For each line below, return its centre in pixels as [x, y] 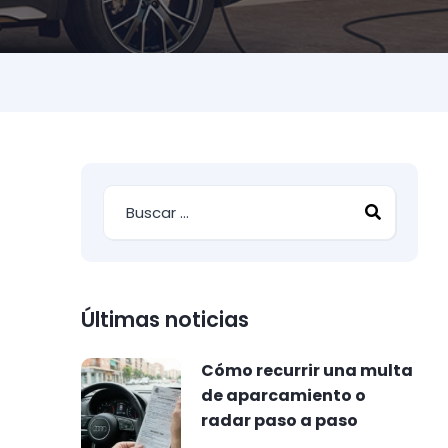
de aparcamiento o [284, 395]
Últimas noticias [165, 319]
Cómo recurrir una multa [307, 370]
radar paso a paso [280, 420]
